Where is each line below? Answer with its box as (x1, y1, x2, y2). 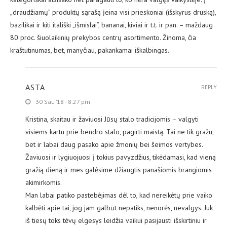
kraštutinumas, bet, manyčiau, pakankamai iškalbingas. (10, 46, 169, 55)
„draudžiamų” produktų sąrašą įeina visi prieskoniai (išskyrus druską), (10, 8, 216, 17)
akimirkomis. (25, 178, 62, 187)
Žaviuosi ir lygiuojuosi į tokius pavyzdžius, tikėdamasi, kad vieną (25, 153, 216, 162)
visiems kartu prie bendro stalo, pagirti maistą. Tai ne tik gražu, (25, 127, 213, 137)
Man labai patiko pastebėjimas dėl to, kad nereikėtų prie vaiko (25, 191, 212, 200)
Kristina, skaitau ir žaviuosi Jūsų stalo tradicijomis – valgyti (25, 115, 199, 124)
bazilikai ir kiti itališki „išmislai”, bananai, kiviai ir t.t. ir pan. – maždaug (10, 20, 213, 30)
